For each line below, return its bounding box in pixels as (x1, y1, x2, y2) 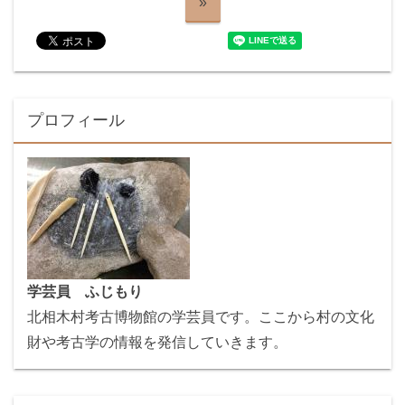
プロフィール (27, 111, 125, 130)
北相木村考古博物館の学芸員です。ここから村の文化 (27, 309, 374, 325)
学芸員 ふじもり (27, 284, 143, 300)
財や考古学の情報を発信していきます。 (27, 334, 287, 351)
